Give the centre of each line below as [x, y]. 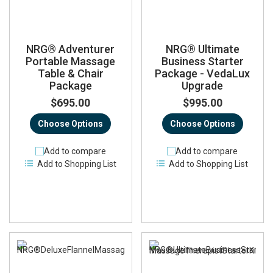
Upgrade [203, 85]
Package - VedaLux [203, 73]
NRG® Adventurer [71, 49]
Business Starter [202, 61]
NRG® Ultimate [202, 49]
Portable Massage [71, 61]
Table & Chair [70, 73]
